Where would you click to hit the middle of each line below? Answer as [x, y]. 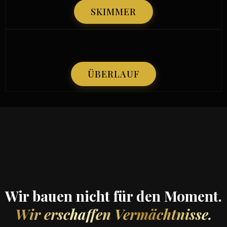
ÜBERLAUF [113, 74]
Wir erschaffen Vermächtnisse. [113, 214]
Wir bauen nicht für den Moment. [113, 196]
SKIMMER [113, 12]
